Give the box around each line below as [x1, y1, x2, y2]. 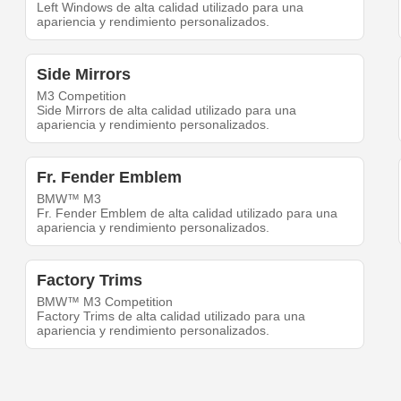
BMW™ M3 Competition [37, 294, 174, 310]
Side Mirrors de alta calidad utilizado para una [37, 103, 297, 118]
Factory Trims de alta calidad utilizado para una [37, 309, 306, 324]
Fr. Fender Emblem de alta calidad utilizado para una [37, 206, 338, 221]
